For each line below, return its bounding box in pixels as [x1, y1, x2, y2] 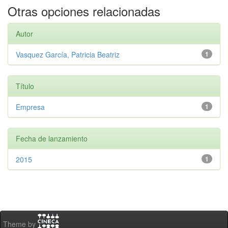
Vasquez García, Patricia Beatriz [16, 49, 120, 60]
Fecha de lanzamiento [16, 133, 88, 144]
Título [16, 81, 34, 91]
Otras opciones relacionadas [8, 2, 160, 20]
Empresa [16, 102, 45, 112]
